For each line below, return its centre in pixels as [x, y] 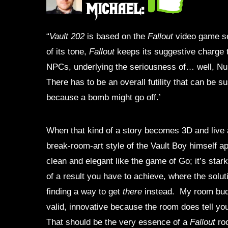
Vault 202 [67, 36]
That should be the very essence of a [118, 222]
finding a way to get [85, 191]
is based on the [116, 36]
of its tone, [68, 52]
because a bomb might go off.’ [104, 97]
